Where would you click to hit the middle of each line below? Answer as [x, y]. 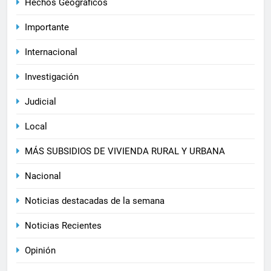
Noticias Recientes [63, 226]
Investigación [52, 77]
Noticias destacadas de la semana [95, 201]
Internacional [51, 52]
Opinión [40, 251]
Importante [47, 28]
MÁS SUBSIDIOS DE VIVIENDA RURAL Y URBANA [125, 152]
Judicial [41, 102]
